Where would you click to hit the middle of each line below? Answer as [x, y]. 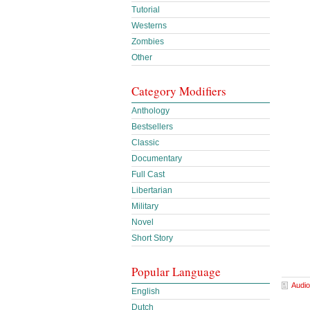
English [146, 291]
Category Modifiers [179, 91]
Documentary [157, 158]
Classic [145, 143]
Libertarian [152, 190]
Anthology [151, 111]
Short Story [152, 238]
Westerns [149, 26]
